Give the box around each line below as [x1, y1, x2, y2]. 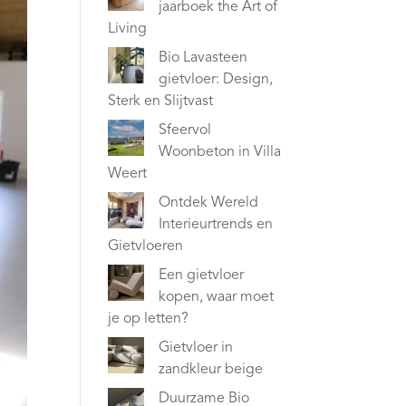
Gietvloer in [159, 340, 234, 355]
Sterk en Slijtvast [108, 93, 214, 109]
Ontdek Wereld [159, 195, 259, 210]
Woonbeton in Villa [159, 144, 282, 159]
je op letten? [108, 311, 189, 326]
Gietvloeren [108, 238, 184, 254]
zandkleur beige [159, 362, 264, 377]
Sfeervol [159, 122, 212, 138]
